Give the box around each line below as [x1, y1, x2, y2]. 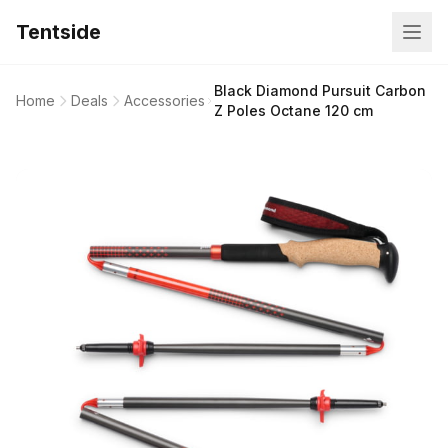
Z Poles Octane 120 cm [214, 102, 374, 119]
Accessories [124, 92, 205, 109]
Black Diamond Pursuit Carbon [214, 82, 427, 99]
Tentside [16, 20, 101, 44]
